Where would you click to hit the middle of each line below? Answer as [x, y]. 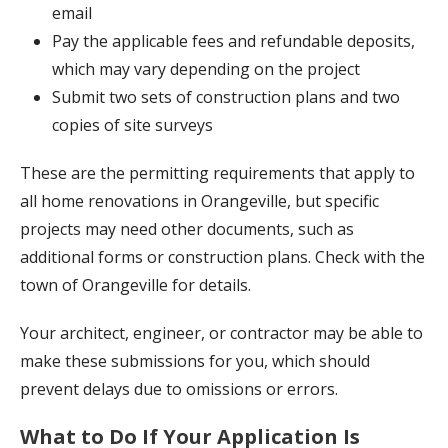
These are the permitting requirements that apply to [217, 173]
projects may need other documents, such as [187, 229]
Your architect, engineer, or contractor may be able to [221, 333]
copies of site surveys [132, 125]
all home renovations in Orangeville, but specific [199, 201]
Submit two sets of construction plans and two [226, 97]
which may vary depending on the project [206, 69]
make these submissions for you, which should [195, 361]
